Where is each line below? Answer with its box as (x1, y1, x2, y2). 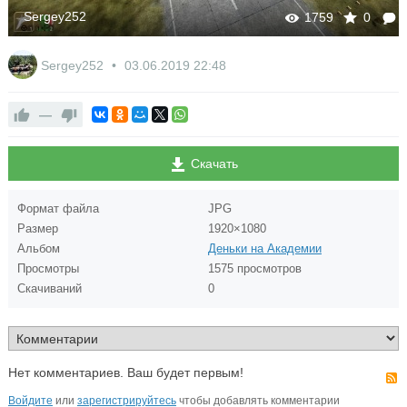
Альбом (16, 242, 60, 256)
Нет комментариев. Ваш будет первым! (7, 365, 243, 381)
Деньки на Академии (207, 242, 322, 256)
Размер (16, 222, 58, 236)
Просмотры (16, 262, 79, 276)
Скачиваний (16, 282, 82, 296)
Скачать (186, 156, 238, 172)
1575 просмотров (207, 262, 302, 276)
